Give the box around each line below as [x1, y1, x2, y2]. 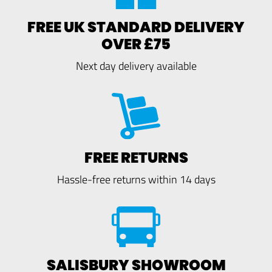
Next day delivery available [75, 58, 197, 73]
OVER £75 [101, 33, 171, 54]
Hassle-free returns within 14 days [56, 172, 216, 187]
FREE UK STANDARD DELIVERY [27, 16, 245, 37]
